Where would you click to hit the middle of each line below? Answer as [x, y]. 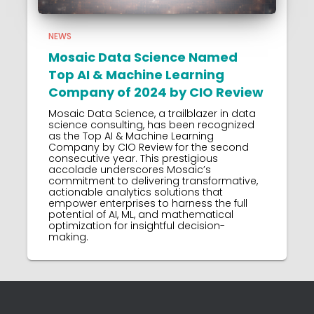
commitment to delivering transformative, [153, 181]
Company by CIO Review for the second [149, 147]
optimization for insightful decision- [137, 226]
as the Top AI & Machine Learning [131, 136]
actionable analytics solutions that [136, 192]
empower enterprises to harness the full [148, 203]
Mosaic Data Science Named [143, 57]
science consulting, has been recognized [151, 125]
